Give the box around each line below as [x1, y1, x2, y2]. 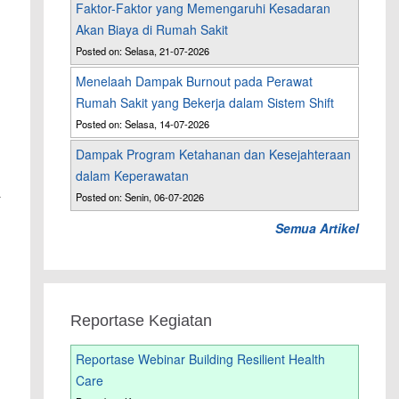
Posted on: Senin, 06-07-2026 [76, 190, 205, 205]
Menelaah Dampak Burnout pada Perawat [76, 72, 313, 91]
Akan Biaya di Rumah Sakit [76, 20, 229, 39]
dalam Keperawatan [76, 167, 190, 185]
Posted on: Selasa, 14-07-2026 [76, 117, 210, 132]
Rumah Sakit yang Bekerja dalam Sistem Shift [76, 94, 335, 112]
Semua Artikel [274, 219, 359, 238]
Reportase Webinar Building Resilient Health [76, 350, 326, 369]
